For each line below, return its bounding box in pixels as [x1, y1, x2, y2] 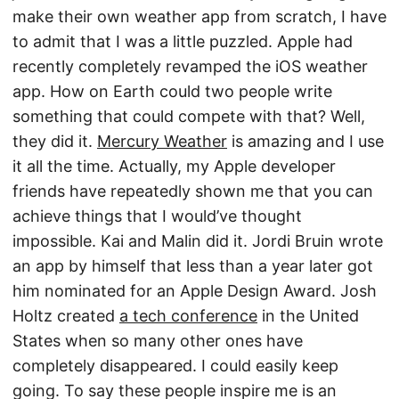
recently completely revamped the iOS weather [12, 57, 368, 76]
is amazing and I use [227, 132, 384, 151]
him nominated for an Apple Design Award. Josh [12, 281, 377, 300]
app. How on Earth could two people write [12, 82, 332, 101]
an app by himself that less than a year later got [12, 256, 373, 275]
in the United [257, 306, 359, 325]
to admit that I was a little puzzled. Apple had [12, 32, 353, 51]
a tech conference [119, 306, 257, 325]
